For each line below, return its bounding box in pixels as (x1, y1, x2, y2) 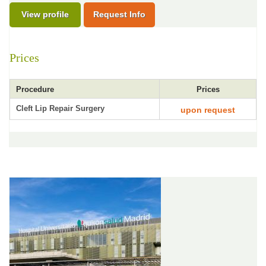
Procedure (16, 85, 54, 94)
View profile (21, 9, 69, 19)
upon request (180, 105, 235, 115)
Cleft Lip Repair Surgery (16, 104, 104, 113)
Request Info (93, 9, 145, 19)
